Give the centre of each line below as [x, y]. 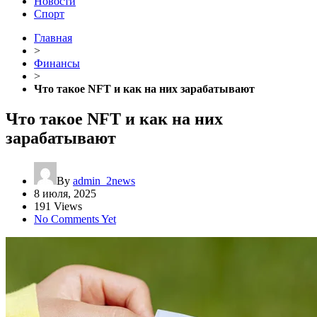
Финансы [57, 63]
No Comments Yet [75, 219]
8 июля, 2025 [65, 193]
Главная [53, 38]
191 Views [58, 206]
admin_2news [104, 180]
